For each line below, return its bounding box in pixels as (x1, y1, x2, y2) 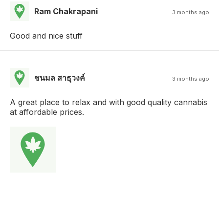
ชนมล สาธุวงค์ (34, 73, 85, 83)
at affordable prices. (10, 107, 84, 117)
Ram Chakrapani (34, 6, 98, 17)
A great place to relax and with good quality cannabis (10, 97, 207, 108)
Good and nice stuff (10, 31, 83, 41)
